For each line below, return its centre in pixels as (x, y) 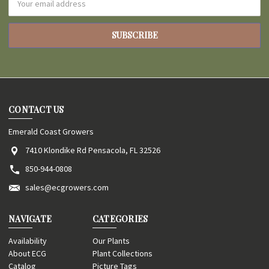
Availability (28, 240)
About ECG (27, 253)
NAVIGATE (30, 219)
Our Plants (111, 240)
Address (24, 9)
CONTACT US (36, 109)
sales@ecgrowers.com (67, 187)
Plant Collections (122, 253)
